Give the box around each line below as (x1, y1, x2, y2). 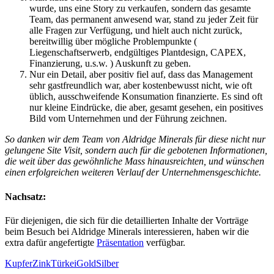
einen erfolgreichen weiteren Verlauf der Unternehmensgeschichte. (5, 167, 261, 178)
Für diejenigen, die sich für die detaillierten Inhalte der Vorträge (5, 215, 248, 226)
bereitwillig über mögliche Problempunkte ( (29, 36, 197, 47)
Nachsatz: (5, 191, 46, 202)
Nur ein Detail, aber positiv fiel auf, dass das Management (29, 69, 253, 80)
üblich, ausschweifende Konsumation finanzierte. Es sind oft (29, 91, 262, 102)
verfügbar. (144, 237, 185, 248)
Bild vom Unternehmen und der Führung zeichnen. (29, 113, 227, 124)
